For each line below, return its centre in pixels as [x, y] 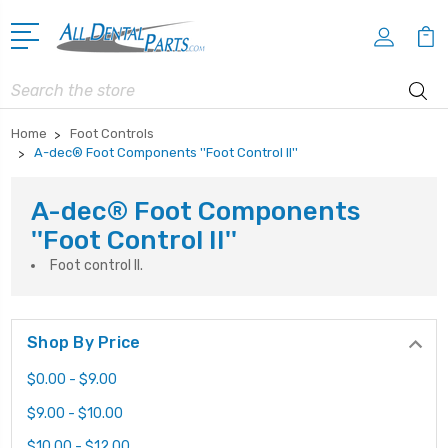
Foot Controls [112, 133]
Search [34, 84]
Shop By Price [84, 342]
